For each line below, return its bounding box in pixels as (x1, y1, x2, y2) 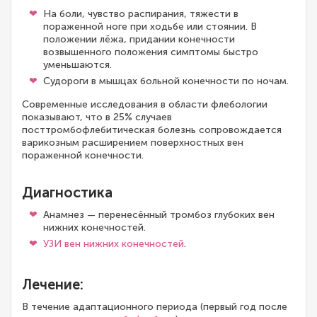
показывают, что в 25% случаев (22, 111, 172, 124)
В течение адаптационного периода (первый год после (22, 301, 287, 313)
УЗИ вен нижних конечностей (43, 238, 184, 250)
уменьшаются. (43, 59, 112, 71)
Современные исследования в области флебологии (22, 98, 267, 111)
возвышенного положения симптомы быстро (43, 46, 258, 59)
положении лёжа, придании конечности (43, 33, 235, 46)
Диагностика (22, 184, 113, 202)
